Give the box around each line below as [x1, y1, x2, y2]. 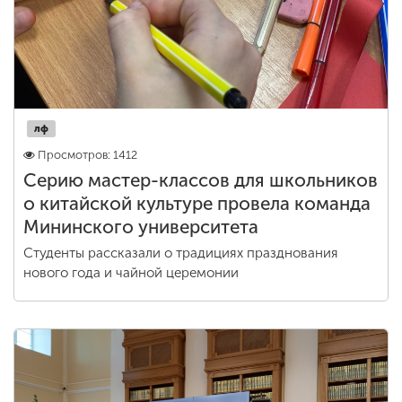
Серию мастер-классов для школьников [23, 170, 378, 191]
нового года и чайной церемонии [23, 265, 239, 281]
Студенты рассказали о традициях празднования [23, 245, 338, 261]
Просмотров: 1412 [38, 148, 137, 162]
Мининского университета [23, 216, 258, 238]
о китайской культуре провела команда [23, 193, 371, 214]
